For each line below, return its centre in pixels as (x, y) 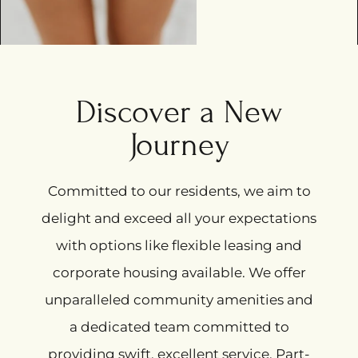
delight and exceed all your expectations (179, 218)
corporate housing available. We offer (179, 272)
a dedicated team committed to (179, 326)
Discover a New (179, 112)
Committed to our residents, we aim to (179, 191)
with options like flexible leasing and (179, 245)
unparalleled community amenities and (179, 299)
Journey (179, 145)
